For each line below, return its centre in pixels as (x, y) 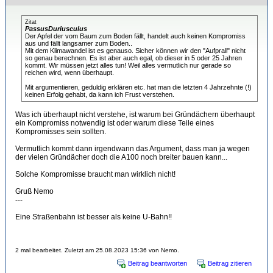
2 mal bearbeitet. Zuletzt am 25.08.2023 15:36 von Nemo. (97, 250)
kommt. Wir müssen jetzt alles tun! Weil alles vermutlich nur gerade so (128, 65)
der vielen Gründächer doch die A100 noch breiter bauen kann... (121, 157)
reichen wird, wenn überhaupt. (69, 73)
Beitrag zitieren (230, 263)
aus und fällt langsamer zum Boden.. (79, 43)
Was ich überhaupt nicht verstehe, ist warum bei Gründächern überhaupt (135, 115)
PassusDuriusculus (56, 29)
